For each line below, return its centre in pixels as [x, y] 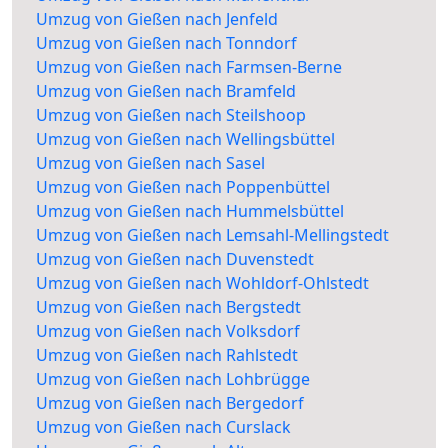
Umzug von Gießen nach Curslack [163, 427]
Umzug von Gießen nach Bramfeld [166, 91]
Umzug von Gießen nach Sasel [150, 163]
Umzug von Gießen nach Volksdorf [168, 331]
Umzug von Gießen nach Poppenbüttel [183, 187]
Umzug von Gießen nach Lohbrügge [173, 379]
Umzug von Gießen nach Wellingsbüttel [185, 139]
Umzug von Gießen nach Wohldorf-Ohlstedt [202, 283]
